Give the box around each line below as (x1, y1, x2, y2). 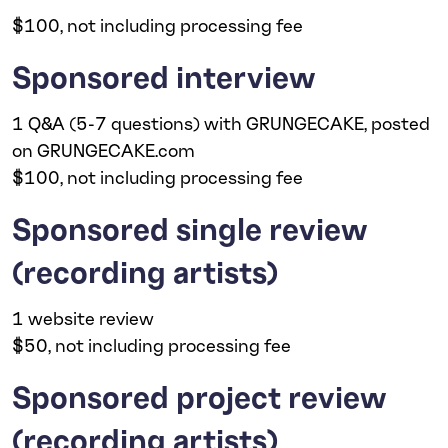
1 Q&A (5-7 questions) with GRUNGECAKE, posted (12, 111, 430, 134)
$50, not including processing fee (12, 333, 291, 356)
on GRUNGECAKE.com (12, 138, 195, 161)
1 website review (12, 306, 154, 329)
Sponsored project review (12, 377, 387, 415)
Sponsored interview (12, 57, 316, 95)
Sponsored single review (12, 209, 368, 247)
